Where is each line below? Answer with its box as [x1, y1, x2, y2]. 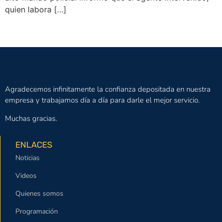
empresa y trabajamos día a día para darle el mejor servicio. [5, 95, 200, 106]
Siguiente [172, 26, 210, 37]
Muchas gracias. [5, 113, 57, 123]
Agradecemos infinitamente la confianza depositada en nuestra [5, 84, 211, 95]
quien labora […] [5, 4, 66, 15]
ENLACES [15, 140, 53, 150]
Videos [15, 171, 37, 181]
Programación [15, 207, 58, 217]
